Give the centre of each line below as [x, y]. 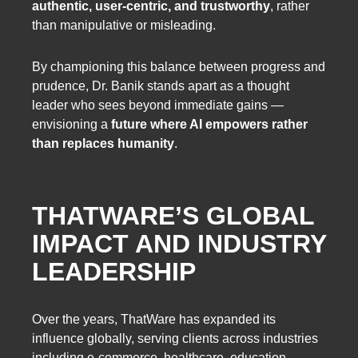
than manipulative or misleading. [124, 26]
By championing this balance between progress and [179, 66]
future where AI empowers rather [209, 124]
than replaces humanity [103, 143]
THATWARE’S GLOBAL [173, 216]
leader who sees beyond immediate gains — [158, 105]
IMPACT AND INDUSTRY [179, 244]
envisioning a [72, 124]
